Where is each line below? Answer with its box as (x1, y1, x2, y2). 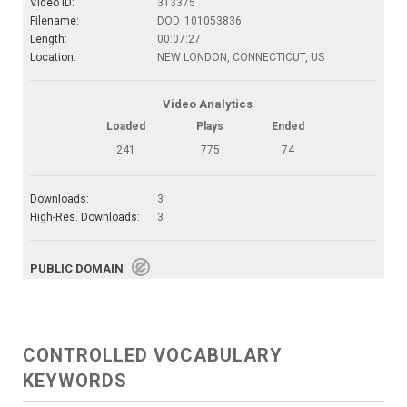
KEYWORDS (23, 369, 127, 392)
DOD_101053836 (157, 14, 242, 27)
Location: (30, 50, 76, 64)
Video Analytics (162, 96, 253, 111)
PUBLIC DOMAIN (30, 261, 132, 275)
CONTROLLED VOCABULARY (23, 343, 283, 366)
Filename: (30, 14, 79, 27)
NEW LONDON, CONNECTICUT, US (157, 50, 324, 64)
